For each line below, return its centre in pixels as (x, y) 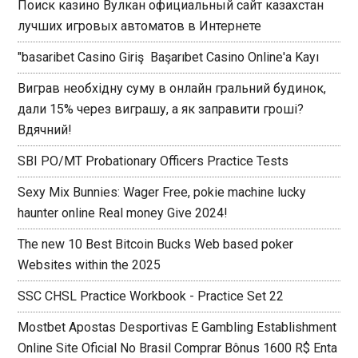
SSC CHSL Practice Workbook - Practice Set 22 (151, 296)
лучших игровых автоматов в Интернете (140, 26)
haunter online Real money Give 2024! (123, 213)
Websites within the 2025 (89, 265)
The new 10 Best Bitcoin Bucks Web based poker (156, 245)
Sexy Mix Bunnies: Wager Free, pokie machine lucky (162, 193)
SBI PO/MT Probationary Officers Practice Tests (153, 161)
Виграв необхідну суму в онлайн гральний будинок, (172, 89)
